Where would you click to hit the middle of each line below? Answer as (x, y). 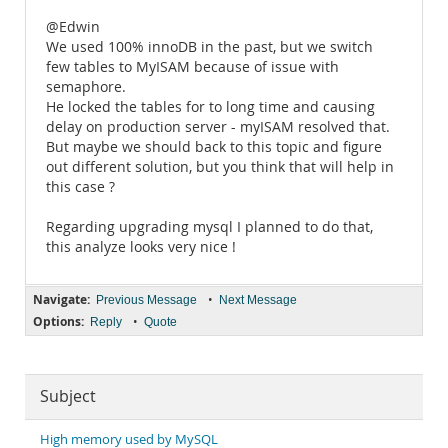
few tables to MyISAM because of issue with (192, 67)
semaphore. (86, 87)
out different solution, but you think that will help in (220, 167)
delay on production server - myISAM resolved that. (218, 127)
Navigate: (61, 299)
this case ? (80, 187)
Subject (68, 396)
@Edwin (73, 27)
